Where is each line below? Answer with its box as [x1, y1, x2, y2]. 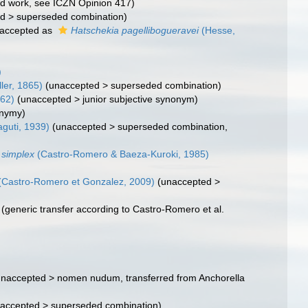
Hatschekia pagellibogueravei [71, 25, 199, 36]
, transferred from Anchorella [120, 272, 245, 283]
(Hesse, [199, 25, 236, 36]
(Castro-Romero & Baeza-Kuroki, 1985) [34, 148, 210, 159]
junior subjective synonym [82, 93, 195, 104]
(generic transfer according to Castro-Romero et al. [1, 203, 225, 214]
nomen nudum [57, 272, 121, 283]
